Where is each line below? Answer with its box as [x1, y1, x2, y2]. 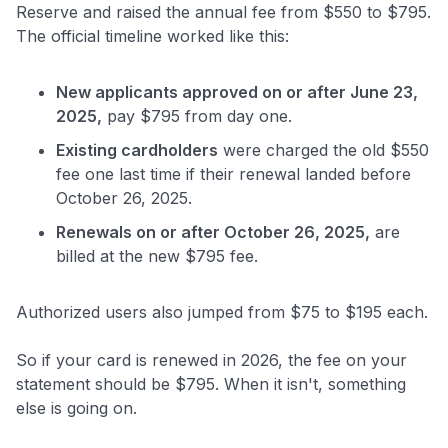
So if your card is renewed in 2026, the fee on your [16, 349, 407, 370]
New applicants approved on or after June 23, [56, 81, 418, 102]
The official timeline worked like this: [16, 25, 289, 46]
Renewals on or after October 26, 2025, [56, 221, 370, 242]
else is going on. [16, 397, 137, 418]
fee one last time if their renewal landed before [56, 163, 411, 184]
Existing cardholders [56, 139, 218, 160]
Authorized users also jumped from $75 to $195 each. [16, 301, 428, 322]
